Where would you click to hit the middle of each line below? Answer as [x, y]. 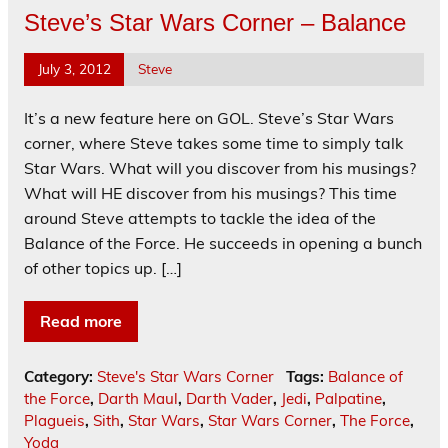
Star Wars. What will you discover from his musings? [220, 168]
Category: [60, 377]
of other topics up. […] [103, 268]
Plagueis [54, 421]
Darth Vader [229, 399]
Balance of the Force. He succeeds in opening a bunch [223, 243]
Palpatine [348, 399]
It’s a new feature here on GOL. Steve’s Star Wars [209, 118]
